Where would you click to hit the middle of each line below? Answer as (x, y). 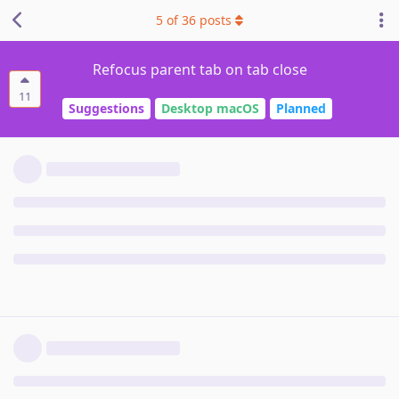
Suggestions (106, 109)
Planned (301, 109)
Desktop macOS (210, 109)
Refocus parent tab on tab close (199, 69)
